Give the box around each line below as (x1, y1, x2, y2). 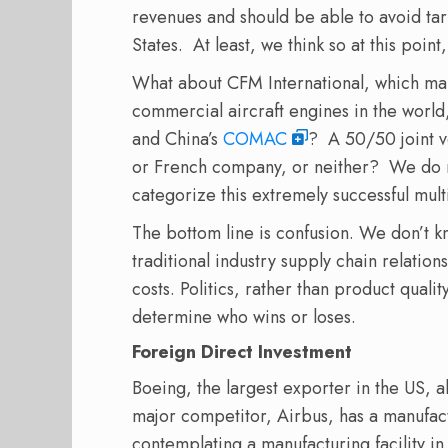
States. (132, 32, 183, 59)
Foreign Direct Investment (132, 339, 352, 366)
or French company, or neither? (132, 154, 379, 181)
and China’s (132, 126, 223, 153)
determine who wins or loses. (132, 304, 356, 331)
